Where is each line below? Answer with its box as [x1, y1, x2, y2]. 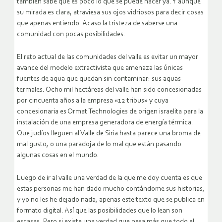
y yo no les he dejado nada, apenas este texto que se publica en [17, 196, 205, 204]
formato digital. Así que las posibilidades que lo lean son [17, 207, 182, 215]
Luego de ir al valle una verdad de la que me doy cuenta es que [17, 174, 202, 182]
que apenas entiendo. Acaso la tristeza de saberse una [17, 20, 177, 28]
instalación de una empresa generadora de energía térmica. [17, 119, 193, 127]
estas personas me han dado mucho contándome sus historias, [17, 185, 205, 193]
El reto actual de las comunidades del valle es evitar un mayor [17, 54, 198, 61]
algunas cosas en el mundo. [17, 152, 99, 160]
